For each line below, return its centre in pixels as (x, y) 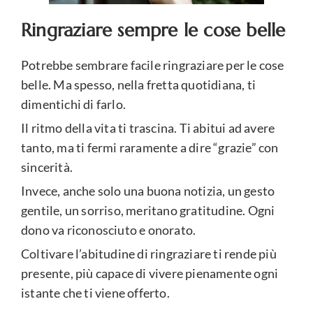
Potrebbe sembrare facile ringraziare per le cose (153, 65)
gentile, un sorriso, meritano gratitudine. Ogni (148, 210)
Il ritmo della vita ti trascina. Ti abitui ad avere (148, 128)
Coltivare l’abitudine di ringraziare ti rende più (149, 253)
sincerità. (47, 167)
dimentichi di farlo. (73, 104)
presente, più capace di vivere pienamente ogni (150, 273)
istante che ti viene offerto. (95, 292)
